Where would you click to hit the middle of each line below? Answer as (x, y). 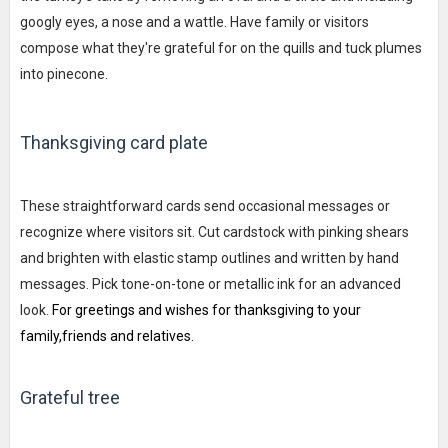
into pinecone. (63, 73)
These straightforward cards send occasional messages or (204, 205)
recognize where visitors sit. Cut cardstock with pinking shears (214, 231)
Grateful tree (69, 397)
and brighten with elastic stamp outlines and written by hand (209, 257)
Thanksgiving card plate (113, 142)
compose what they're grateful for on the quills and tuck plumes (220, 47)
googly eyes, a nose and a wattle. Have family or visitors (194, 21)
